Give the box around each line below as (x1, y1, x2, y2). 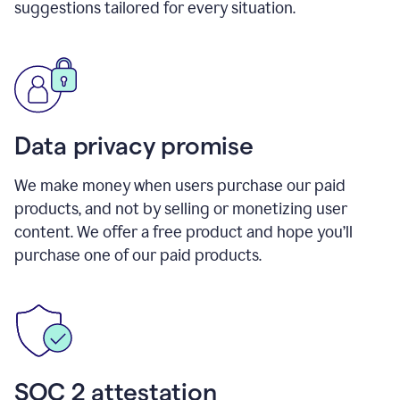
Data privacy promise (14, 131, 254, 159)
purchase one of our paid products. (14, 245, 262, 265)
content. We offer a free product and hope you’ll (14, 221, 353, 242)
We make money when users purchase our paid (14, 175, 346, 196)
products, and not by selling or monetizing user (14, 198, 347, 219)
